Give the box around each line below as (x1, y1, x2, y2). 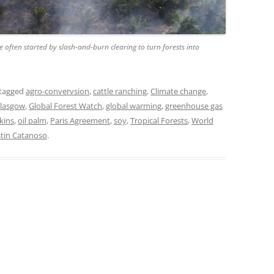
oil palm (18, 115, 46, 127)
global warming (106, 100, 161, 112)
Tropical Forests (130, 115, 188, 127)
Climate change (150, 86, 206, 97)
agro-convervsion (26, 86, 89, 97)
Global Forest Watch (29, 100, 102, 112)
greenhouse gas (165, 100, 223, 112)
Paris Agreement (50, 115, 110, 127)
